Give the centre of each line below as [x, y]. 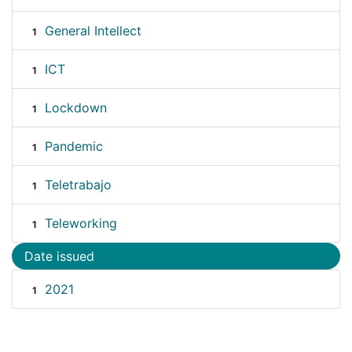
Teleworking [81, 224]
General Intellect [93, 31]
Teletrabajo [78, 185]
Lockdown [75, 108]
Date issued [59, 257]
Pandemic [73, 147]
